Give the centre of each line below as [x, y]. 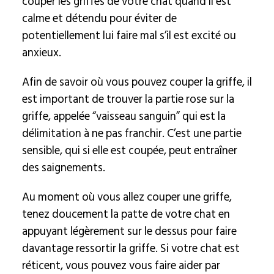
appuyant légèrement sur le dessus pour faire [129, 231]
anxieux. [41, 53]
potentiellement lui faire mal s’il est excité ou [129, 35]
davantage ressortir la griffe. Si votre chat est [131, 248]
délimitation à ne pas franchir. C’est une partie [131, 133]
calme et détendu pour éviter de [99, 18]
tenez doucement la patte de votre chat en [126, 214]
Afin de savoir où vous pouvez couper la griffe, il [137, 82]
